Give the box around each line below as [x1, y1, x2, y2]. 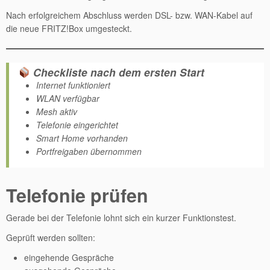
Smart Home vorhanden [36, 132, 128, 144]
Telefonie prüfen [6, 182, 148, 208]
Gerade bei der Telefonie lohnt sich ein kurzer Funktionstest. [6, 212, 236, 224]
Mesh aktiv [36, 105, 77, 118]
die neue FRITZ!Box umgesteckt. [6, 22, 132, 34]
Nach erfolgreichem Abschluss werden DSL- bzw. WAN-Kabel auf [6, 9, 253, 21]
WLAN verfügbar [36, 92, 99, 104]
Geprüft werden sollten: [6, 231, 95, 243]
